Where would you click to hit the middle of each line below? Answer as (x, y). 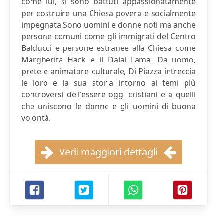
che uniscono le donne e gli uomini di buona (108, 106)
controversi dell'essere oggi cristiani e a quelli (108, 94)
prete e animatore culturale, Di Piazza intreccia (108, 71)
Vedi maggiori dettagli (108, 152)
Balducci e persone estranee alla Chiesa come (108, 48)
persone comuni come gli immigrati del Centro (108, 36)
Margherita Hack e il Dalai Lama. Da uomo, (108, 60)
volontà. (36, 118)
